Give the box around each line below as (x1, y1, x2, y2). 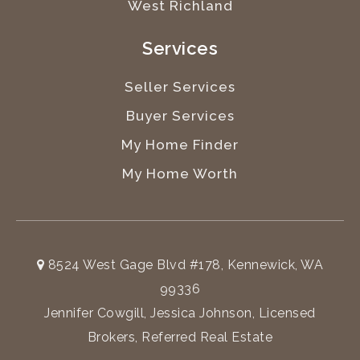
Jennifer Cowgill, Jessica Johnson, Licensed (44, 305, 316, 321)
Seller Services (125, 78, 235, 95)
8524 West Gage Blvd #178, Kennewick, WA (44, 256, 324, 272)
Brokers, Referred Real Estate (87, 329, 273, 345)
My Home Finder (121, 136, 239, 153)
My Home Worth (122, 165, 238, 182)
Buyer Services (125, 107, 235, 124)
